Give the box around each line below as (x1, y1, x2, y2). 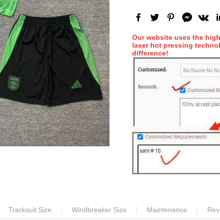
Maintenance (147, 206, 187, 214)
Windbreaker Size (72, 206, 127, 214)
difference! (132, 49, 168, 57)
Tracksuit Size (8, 206, 52, 214)
